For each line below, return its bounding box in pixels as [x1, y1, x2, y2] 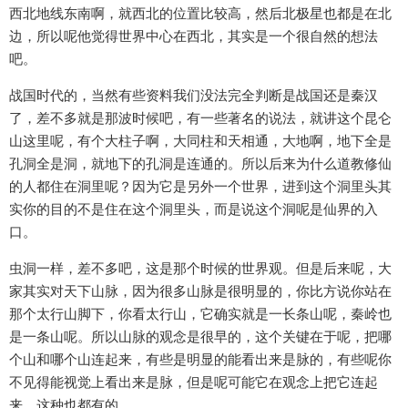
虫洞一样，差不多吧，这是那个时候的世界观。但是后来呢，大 [9, 260, 392, 278]
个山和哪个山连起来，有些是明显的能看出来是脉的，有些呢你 [9, 351, 392, 369]
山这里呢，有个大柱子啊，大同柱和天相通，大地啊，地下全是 [9, 132, 392, 150]
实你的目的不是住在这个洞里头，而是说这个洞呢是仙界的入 [9, 200, 378, 219]
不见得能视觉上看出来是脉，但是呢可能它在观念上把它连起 [9, 373, 378, 392]
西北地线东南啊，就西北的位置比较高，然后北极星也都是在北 [9, 5, 392, 23]
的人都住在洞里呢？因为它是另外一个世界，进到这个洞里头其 [9, 178, 392, 196]
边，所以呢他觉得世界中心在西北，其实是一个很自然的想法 [9, 27, 378, 46]
